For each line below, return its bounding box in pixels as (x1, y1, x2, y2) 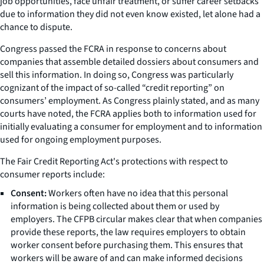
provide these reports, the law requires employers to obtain (11, 225, 246, 239)
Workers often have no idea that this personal (47, 186, 228, 200)
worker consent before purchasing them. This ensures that (11, 238, 243, 252)
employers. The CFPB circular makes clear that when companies (11, 212, 262, 226)
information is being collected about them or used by (11, 199, 219, 213)
